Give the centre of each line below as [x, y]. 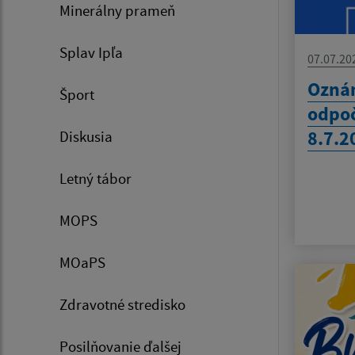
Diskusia [86, 137]
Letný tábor [95, 179]
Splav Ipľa [91, 53]
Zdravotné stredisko [122, 305]
